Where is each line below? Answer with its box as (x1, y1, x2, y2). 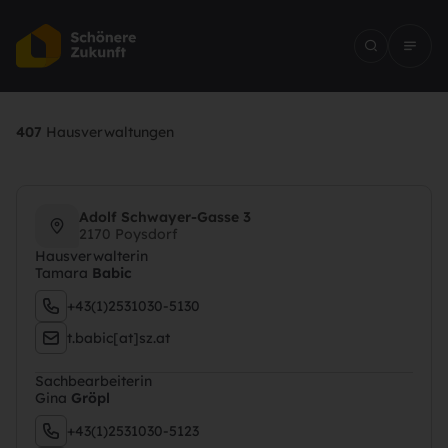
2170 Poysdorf (79, 225, 178, 243)
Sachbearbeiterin (35, 372, 152, 390)
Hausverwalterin (35, 247, 148, 265)
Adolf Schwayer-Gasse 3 (79, 208, 251, 226)
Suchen (198, 317, 250, 335)
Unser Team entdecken (32, 288, 185, 306)
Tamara (35, 264, 92, 282)
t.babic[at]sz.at (67, 328, 170, 347)
